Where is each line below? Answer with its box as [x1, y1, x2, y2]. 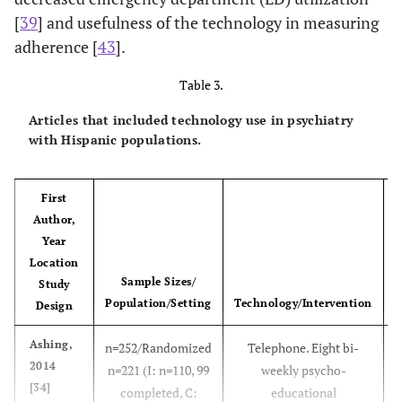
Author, [32, 213, 76, 227]
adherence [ [14, 36, 98, 58]
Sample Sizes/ [120, 275, 197, 289]
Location [30, 256, 79, 270]
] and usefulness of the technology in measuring [38, 12, 379, 34]
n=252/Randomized [105, 339, 212, 357]
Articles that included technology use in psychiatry [29, 111, 354, 129]
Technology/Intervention [234, 296, 372, 310]
